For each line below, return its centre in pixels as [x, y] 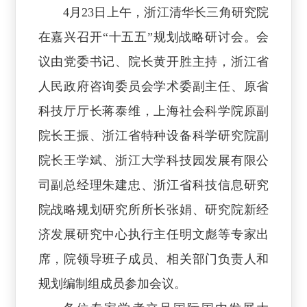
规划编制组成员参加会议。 [112, 283]
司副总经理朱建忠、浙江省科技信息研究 [153, 185]
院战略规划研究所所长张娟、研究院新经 [153, 209]
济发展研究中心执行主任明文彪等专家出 [153, 234]
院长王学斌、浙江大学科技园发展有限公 [153, 160]
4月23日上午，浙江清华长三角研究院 [166, 12]
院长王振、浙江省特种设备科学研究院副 [153, 135]
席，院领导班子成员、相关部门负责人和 [153, 259]
